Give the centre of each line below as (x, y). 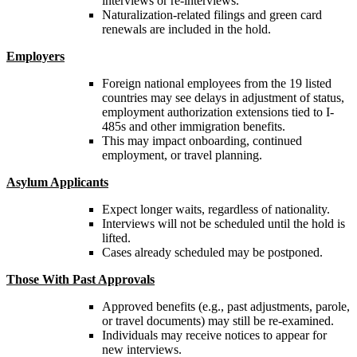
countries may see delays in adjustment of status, (223, 97)
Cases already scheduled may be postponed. (212, 252)
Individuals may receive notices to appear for (214, 335)
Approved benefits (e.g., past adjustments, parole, (226, 306)
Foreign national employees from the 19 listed (217, 83)
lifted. (116, 237)
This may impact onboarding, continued (202, 140)
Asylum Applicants (57, 182)
